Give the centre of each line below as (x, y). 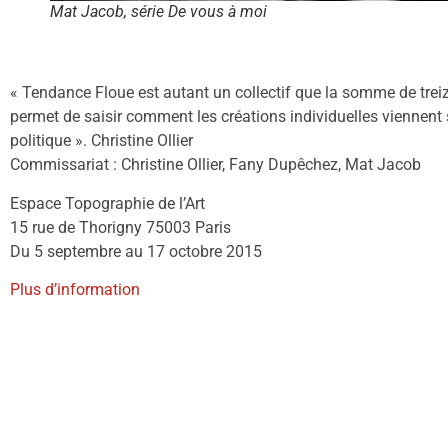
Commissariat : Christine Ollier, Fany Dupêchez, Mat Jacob (215, 165)
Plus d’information (75, 290)
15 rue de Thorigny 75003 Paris (120, 227)
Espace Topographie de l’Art (107, 203)
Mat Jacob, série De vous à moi (158, 11)
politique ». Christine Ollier (101, 141)
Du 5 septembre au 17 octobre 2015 (136, 251)
